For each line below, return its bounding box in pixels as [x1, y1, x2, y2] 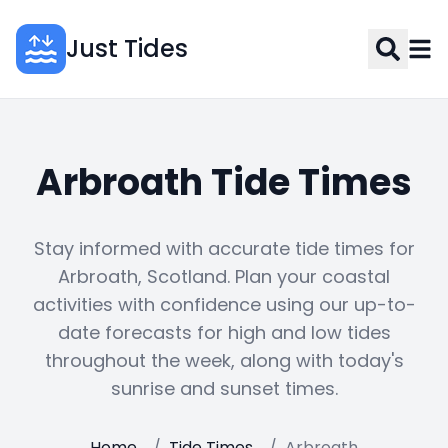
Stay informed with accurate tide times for [33, 236, 415, 261]
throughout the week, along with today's [44, 348, 404, 373]
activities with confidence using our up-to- [32, 292, 416, 317]
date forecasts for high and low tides [57, 320, 391, 345]
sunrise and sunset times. [110, 376, 338, 401]
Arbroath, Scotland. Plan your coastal [58, 264, 390, 289]
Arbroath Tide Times [36, 157, 412, 208]
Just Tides [66, 32, 188, 65]
